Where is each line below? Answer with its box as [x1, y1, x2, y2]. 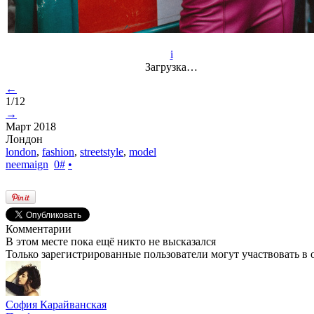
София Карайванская [6, 298, 107, 310]
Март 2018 [6, 120, 56, 132]
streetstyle [80, 145, 123, 158]
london [6, 145, 36, 158]
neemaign [6, 158, 48, 170]
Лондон [6, 132, 43, 145]
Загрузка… [145, 60, 198, 73]
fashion [42, 145, 74, 158]
